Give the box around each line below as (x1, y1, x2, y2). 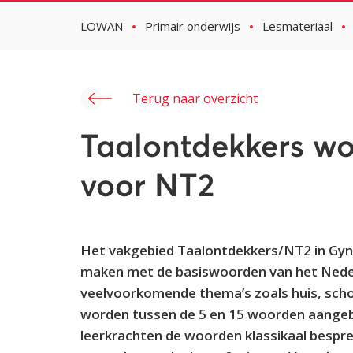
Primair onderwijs (145, 18, 240, 34)
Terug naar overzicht (132, 90, 258, 107)
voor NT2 (80, 172, 214, 203)
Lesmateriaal (262, 18, 333, 34)
